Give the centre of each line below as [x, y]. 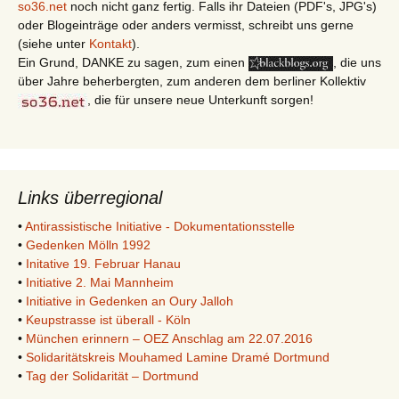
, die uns [357, 62]
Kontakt [110, 44]
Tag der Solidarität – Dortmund [112, 376]
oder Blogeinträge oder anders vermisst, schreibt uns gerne [186, 25]
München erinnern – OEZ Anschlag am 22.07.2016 [169, 338]
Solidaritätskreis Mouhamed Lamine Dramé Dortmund [178, 357]
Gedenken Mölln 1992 [88, 245]
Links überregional [90, 198]
